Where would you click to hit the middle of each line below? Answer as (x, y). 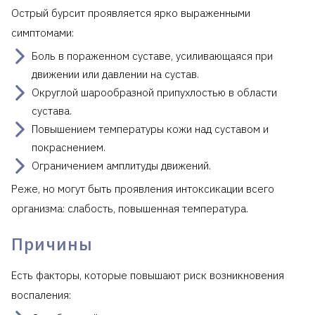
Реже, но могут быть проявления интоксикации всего (143, 188)
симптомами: (43, 32)
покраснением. (69, 147)
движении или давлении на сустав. (115, 74)
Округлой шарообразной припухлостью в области (154, 92)
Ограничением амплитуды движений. (121, 165)
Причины (52, 244)
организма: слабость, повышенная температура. (130, 208)
